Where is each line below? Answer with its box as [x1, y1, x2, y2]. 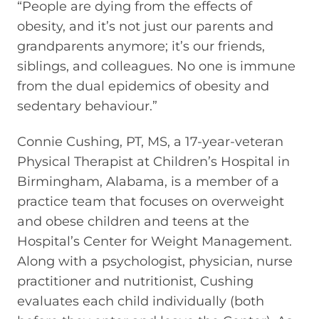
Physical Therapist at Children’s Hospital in [17, 154, 290, 169]
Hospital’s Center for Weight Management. [17, 234, 292, 249]
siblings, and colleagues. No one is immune [17, 58, 296, 74]
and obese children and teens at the [17, 214, 249, 229]
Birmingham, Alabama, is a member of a [17, 174, 279, 189]
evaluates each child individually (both [17, 293, 264, 309]
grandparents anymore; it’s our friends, [17, 38, 265, 54]
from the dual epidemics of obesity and [17, 78, 269, 94]
